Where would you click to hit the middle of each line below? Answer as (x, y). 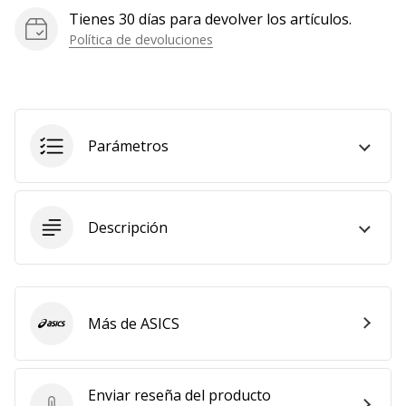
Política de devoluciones (141, 39)
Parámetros (128, 145)
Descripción (128, 227)
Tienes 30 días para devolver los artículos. (210, 19)
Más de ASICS (134, 323)
